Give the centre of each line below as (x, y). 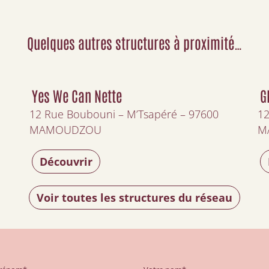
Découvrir (66, 162)
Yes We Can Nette (77, 95)
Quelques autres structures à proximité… (134, 42)
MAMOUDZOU (65, 130)
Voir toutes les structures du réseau (134, 198)
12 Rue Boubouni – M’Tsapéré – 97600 (124, 114)
